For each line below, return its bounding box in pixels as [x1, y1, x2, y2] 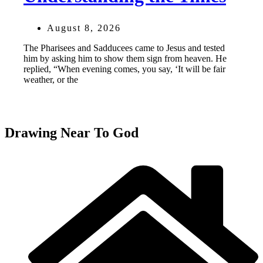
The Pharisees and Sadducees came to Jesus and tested [23, 42, 225, 53]
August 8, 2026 [47, 22, 121, 33]
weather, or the [23, 74, 78, 85]
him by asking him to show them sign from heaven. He [23, 53, 227, 63]
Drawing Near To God [5, 124, 139, 140]
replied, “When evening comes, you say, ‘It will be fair [23, 63, 225, 74]
